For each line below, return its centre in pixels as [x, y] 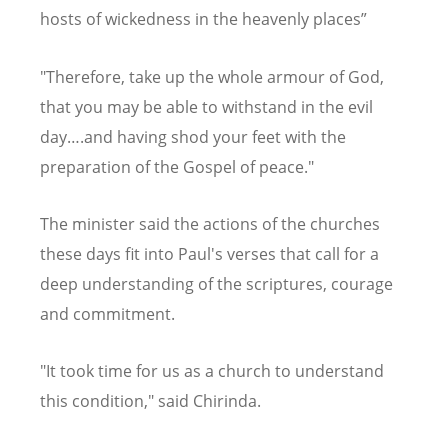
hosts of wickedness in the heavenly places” [203, 19]
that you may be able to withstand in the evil [206, 106]
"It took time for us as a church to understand [212, 371]
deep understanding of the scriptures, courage [216, 283]
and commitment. [107, 313]
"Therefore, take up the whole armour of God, [212, 76]
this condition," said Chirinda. [150, 401]
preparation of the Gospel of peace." [177, 166]
